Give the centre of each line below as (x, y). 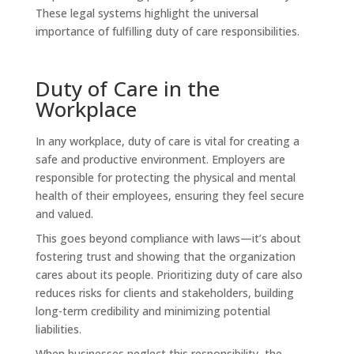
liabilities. (58, 329)
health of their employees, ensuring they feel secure (169, 195)
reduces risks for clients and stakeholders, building (164, 292)
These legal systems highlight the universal (147, 13)
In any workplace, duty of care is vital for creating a (167, 141)
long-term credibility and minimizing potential (153, 311)
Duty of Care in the (127, 88)
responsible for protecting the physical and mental (165, 177)
